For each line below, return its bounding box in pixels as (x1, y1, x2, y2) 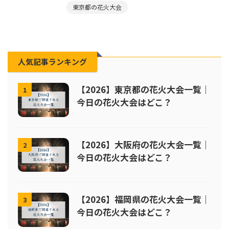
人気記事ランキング (18, 56, 87, 67)
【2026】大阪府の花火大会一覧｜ (77, 138, 210, 151)
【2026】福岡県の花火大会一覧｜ (77, 193, 210, 206)
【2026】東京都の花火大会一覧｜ (77, 83, 210, 96)
